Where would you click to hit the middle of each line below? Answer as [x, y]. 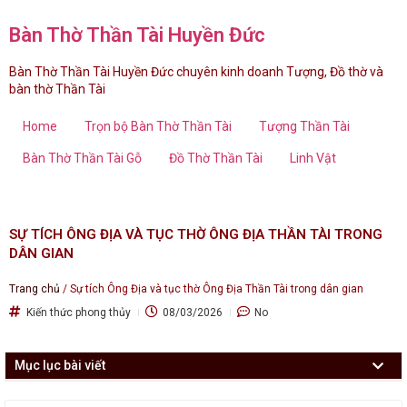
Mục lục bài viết [60, 366]
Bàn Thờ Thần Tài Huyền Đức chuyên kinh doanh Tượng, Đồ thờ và [196, 72]
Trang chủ [35, 289]
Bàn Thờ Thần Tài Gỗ [82, 159]
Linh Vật [313, 159]
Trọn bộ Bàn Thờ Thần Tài [158, 127]
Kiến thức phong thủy [79, 313]
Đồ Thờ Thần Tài [216, 159]
